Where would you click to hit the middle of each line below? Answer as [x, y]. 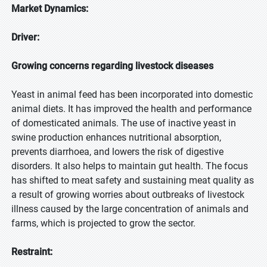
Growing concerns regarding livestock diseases [112, 66]
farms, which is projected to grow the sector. [103, 223]
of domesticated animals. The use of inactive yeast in [124, 123]
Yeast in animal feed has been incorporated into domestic [132, 94]
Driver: [25, 37]
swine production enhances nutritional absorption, [116, 137]
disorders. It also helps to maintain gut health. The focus [130, 166]
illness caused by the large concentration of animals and [130, 209]
